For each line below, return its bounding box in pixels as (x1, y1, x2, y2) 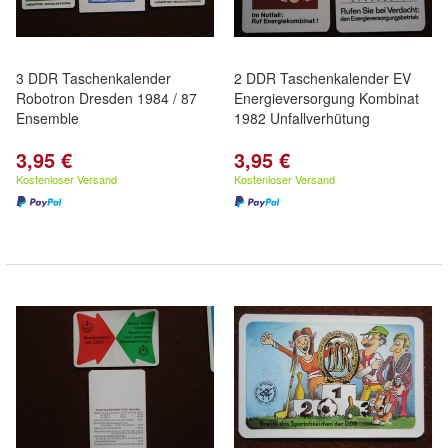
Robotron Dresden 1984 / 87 (16, 88, 197, 108)
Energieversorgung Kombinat (234, 88, 419, 108)
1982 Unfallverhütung (234, 108, 370, 128)
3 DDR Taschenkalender (16, 68, 171, 88)
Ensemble (16, 108, 79, 128)
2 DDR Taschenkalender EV (234, 68, 411, 88)
